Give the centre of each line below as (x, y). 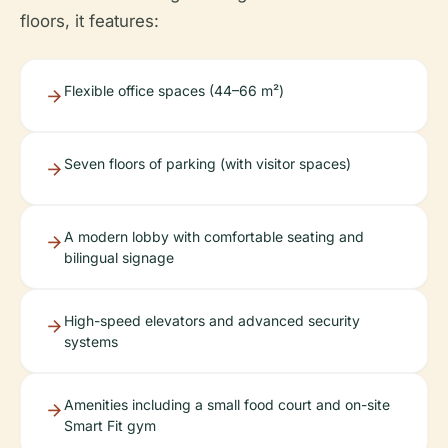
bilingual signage (119, 257)
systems (91, 341)
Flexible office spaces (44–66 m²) (174, 90)
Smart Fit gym (110, 425)
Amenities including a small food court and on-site (227, 404)
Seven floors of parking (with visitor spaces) (207, 163)
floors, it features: (89, 21)
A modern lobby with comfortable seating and (214, 236)
